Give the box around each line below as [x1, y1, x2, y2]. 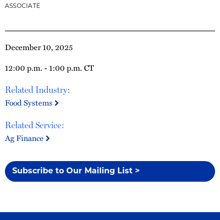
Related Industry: [5, 84, 70, 95]
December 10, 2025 [5, 41, 73, 53]
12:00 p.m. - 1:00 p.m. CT [5, 62, 94, 73]
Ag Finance [5, 132, 46, 143]
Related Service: [5, 120, 64, 130]
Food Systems [5, 97, 55, 108]
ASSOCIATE [5, 3, 41, 9]
